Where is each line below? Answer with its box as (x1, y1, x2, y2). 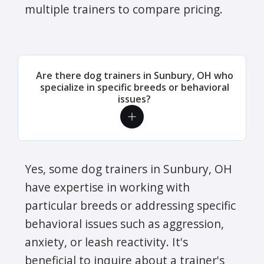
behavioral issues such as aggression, (25, 215, 224, 232)
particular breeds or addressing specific (25, 197, 236, 213)
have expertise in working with (25, 179, 190, 195)
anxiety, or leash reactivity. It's (25, 233, 188, 250)
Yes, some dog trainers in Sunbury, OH (25, 160, 232, 177)
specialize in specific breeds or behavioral (39, 80, 229, 94)
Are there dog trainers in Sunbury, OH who (35, 68, 233, 82)
